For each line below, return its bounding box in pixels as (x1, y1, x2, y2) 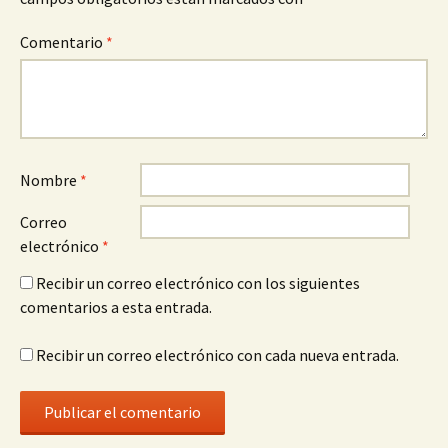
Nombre (20, 170, 80, 191)
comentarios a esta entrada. (20, 297, 212, 318)
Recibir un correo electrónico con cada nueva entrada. (36, 345, 399, 366)
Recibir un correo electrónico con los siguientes (36, 273, 360, 294)
